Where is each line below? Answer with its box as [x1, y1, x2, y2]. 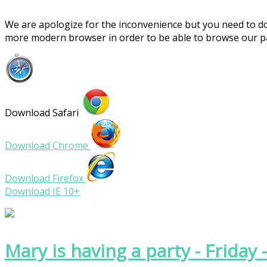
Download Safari [5, 106, 81, 119]
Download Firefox [5, 172, 86, 185]
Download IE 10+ [5, 185, 80, 198]
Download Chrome [5, 139, 91, 152]
